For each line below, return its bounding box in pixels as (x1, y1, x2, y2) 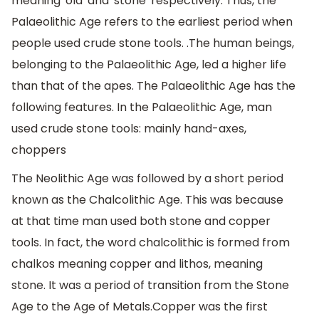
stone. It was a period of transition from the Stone (11, 276, 289, 293)
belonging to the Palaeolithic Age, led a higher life (11, 56, 286, 73)
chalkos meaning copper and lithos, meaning (11, 255, 263, 272)
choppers (11, 142, 66, 159)
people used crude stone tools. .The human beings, (11, 35, 294, 52)
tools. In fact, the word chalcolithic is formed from (11, 234, 290, 251)
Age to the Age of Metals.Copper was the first (11, 298, 268, 315)
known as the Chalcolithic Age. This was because (11, 191, 283, 208)
